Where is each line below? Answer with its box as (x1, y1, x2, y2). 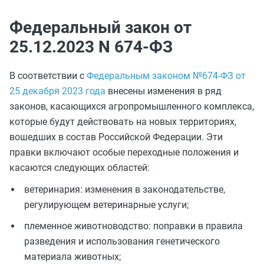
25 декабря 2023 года (9, 85, 105, 97)
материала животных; (24, 251, 121, 262)
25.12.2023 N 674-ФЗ (9, 37, 173, 57)
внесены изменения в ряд (105, 85, 222, 97)
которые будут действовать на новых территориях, (9, 116, 236, 127)
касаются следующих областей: (9, 162, 150, 173)
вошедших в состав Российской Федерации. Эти (9, 131, 223, 143)
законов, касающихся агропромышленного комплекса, (9, 101, 254, 112)
